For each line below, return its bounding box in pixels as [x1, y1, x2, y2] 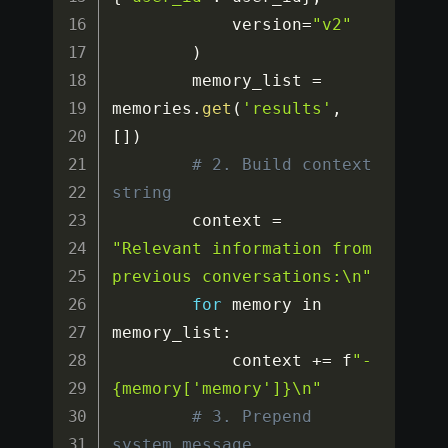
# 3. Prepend [192, 407, 313, 427]
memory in [222, 295, 323, 315]
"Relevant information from [112, 239, 373, 259]
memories [112, 99, 193, 119]
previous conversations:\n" [112, 267, 373, 287]
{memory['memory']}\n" [112, 379, 323, 399]
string [112, 183, 173, 203]
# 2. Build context [192, 155, 373, 175]
